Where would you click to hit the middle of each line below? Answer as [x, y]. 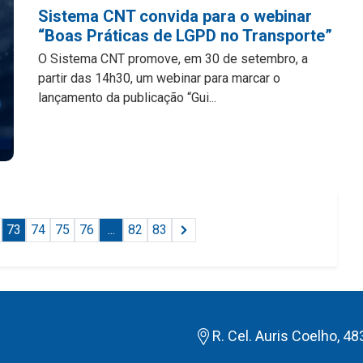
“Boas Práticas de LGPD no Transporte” [186, 36]
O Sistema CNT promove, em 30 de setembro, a [173, 59]
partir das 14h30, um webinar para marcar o [160, 78]
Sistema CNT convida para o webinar [175, 16]
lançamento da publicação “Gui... [128, 98]
